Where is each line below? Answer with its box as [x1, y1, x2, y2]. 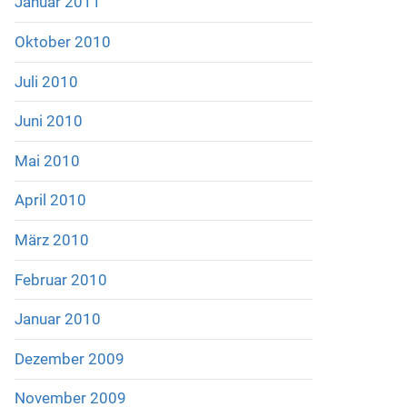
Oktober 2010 [14, 32, 111, 51]
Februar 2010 [14, 270, 107, 289]
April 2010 [14, 191, 86, 210]
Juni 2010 [14, 112, 83, 131]
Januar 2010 [14, 310, 101, 329]
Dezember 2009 [14, 349, 124, 368]
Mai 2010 [14, 151, 80, 170]
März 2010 [14, 230, 89, 249]
